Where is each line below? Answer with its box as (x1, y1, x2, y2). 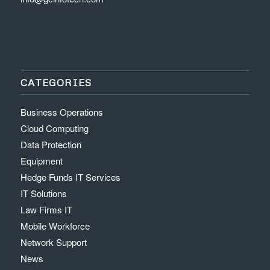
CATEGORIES (20, 76, 92, 89)
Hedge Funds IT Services (20, 171, 121, 184)
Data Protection (20, 138, 81, 151)
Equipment (20, 154, 63, 168)
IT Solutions (20, 187, 67, 200)
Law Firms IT (20, 203, 72, 216)
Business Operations (20, 105, 103, 119)
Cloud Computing (20, 122, 89, 135)
